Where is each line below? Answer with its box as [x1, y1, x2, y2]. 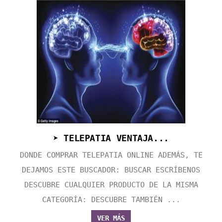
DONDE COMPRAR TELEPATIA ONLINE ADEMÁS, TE [19, 151, 203, 160]
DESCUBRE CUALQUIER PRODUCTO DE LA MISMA [24, 180, 198, 190]
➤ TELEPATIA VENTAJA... [53, 133, 169, 144]
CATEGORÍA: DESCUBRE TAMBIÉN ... [42, 195, 180, 205]
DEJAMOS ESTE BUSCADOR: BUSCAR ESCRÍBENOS [22, 166, 200, 175]
